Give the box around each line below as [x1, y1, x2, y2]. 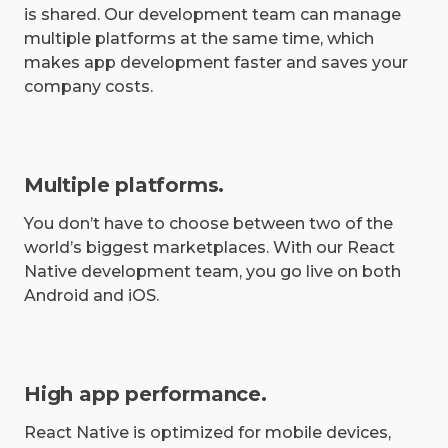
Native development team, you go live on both [24, 262, 401, 282]
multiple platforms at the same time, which [24, 29, 374, 49]
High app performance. [24, 382, 267, 407]
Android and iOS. [24, 286, 159, 306]
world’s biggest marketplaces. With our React [24, 238, 395, 258]
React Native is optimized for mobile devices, [24, 423, 391, 443]
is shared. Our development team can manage [24, 5, 401, 25]
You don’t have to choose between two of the [24, 214, 393, 234]
